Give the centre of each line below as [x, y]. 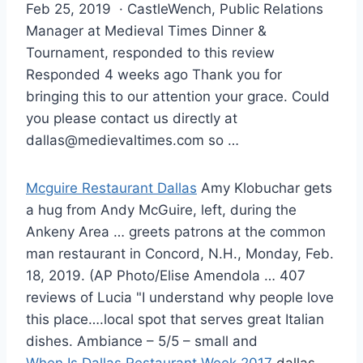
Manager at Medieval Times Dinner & [146, 30]
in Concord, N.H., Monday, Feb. [230, 253]
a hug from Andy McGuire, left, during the [161, 209]
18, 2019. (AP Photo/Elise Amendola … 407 [166, 275]
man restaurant [76, 253]
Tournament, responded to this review [150, 52]
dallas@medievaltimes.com [115, 140]
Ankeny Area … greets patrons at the [148, 231]
